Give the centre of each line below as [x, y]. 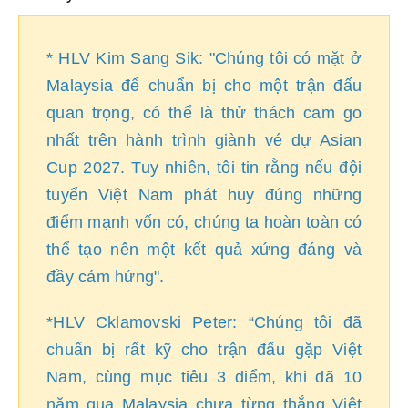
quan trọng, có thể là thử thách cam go [204, 113]
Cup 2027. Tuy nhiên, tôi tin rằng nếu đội [204, 168]
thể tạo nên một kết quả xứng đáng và [204, 250]
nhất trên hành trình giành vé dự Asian [204, 140]
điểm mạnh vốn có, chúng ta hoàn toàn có [204, 222]
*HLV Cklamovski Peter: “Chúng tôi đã [204, 322]
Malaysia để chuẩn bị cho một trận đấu [204, 86]
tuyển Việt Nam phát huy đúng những [204, 195]
